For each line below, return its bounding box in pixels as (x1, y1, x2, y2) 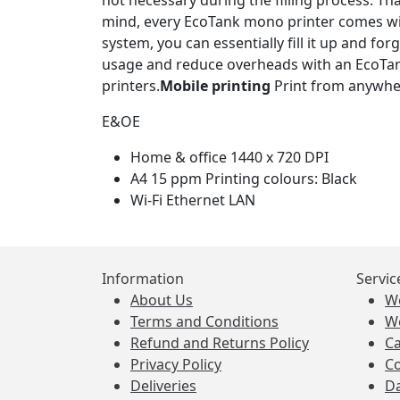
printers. (102, 76, 160, 96)
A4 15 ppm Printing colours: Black (130, 169, 357, 188)
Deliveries (130, 376, 196, 396)
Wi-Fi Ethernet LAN (130, 190, 255, 210)
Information (102, 269, 184, 288)
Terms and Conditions (130, 312, 279, 331)
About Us (130, 290, 193, 310)
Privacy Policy (130, 354, 221, 374)
